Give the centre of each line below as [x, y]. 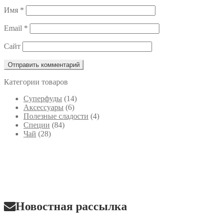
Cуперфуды [43, 98]
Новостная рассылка [71, 206]
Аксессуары [44, 107]
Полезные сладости [56, 116]
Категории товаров [36, 82]
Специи [37, 125]
